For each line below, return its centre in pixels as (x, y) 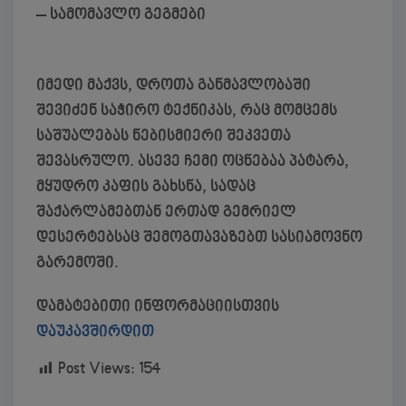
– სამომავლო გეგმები (121, 15)
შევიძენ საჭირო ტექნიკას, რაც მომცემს (187, 111)
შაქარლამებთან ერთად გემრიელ (166, 213)
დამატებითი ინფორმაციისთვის (158, 307)
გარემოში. (77, 264)
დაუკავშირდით (95, 333)
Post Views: (97, 369)
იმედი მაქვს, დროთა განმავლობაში (174, 86)
